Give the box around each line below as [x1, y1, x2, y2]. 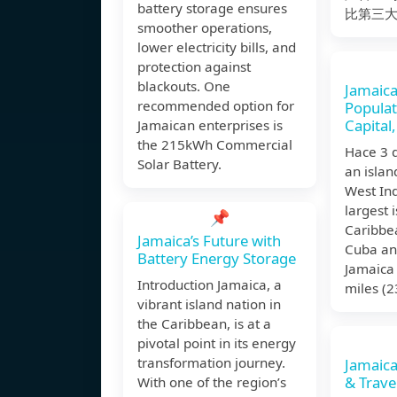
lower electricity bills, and [137, 38, 296, 57]
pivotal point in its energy [137, 334, 296, 353]
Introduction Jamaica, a [137, 276, 282, 294]
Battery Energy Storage [137, 248, 296, 269]
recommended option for [137, 97, 294, 115]
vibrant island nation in [137, 295, 281, 314]
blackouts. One [137, 77, 230, 96]
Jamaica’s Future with [137, 230, 281, 252]
